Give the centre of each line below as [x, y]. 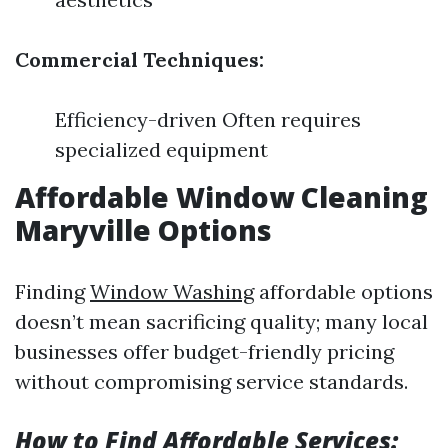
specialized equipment [161, 149]
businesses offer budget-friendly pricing [204, 351]
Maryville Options [143, 230]
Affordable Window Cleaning [221, 197]
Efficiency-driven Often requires [208, 119]
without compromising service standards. [211, 381]
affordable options [343, 291]
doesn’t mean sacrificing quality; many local [221, 321]
